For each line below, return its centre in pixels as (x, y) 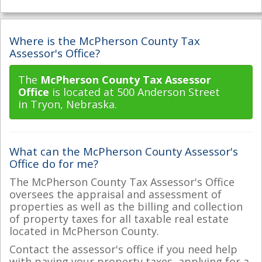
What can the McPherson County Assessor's (124, 151)
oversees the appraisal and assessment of (116, 194)
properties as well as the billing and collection (126, 206)
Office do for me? (54, 163)
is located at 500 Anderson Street (135, 92)
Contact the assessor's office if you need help (123, 249)
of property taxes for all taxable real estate (119, 218)
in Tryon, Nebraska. (68, 104)
